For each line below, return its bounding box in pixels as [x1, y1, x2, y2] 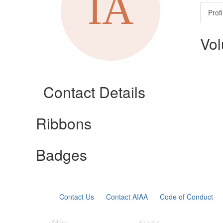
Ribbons [36, 112, 92, 134]
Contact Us [59, 192, 95, 202]
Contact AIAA [106, 192, 148, 202]
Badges [36, 144, 87, 165]
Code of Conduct [160, 192, 214, 202]
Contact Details [43, 81, 145, 103]
